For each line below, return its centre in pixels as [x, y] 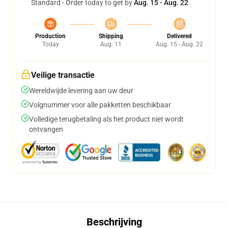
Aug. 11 [111, 44]
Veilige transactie [63, 75]
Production [50, 36]
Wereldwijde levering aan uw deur [81, 91]
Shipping [111, 36]
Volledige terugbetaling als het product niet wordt [106, 119]
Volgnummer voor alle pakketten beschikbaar [100, 105]
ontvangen [46, 129]
